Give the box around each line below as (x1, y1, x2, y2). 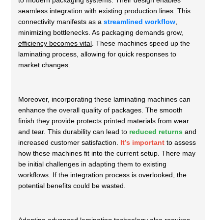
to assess (165, 138, 196, 147)
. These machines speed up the (92, 39, 190, 48)
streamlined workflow (104, 18, 175, 26)
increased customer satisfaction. (18, 138, 120, 147)
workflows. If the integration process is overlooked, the (18, 171, 187, 179)
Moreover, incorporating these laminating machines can (18, 95, 191, 104)
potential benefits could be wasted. (18, 182, 126, 190)
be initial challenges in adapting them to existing (18, 160, 166, 168)
